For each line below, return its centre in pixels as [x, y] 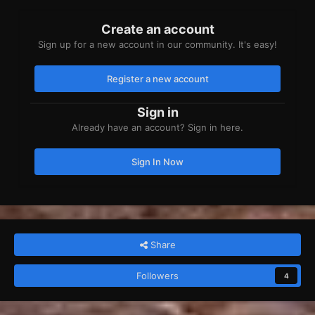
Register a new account [157, 78]
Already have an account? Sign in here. [157, 127]
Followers [157, 275]
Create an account [157, 29]
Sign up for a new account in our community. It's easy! [157, 44]
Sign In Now [157, 161]
